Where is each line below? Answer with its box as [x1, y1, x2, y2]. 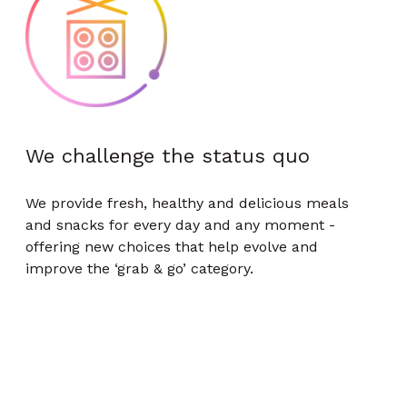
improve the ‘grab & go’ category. [25, 260, 256, 277]
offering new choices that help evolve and [25, 238, 318, 255]
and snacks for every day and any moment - [25, 216, 335, 233]
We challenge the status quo [25, 144, 310, 167]
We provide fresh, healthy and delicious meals [25, 194, 349, 212]
